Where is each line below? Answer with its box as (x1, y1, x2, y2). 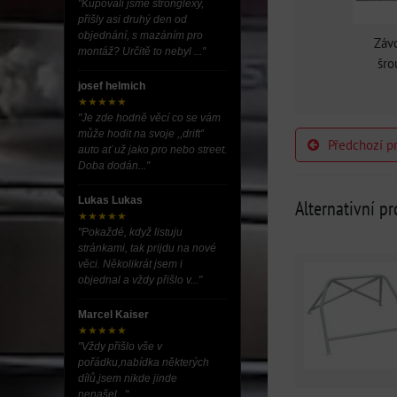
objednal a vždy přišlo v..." (78, 274, 202, 286)
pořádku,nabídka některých (78, 356, 209, 369)
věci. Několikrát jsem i (78, 258, 183, 270)
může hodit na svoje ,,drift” (78, 128, 204, 140)
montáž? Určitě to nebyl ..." (78, 45, 206, 58)
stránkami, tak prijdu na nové (78, 242, 216, 254)
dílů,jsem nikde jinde (78, 372, 177, 385)
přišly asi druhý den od (78, 13, 187, 26)
